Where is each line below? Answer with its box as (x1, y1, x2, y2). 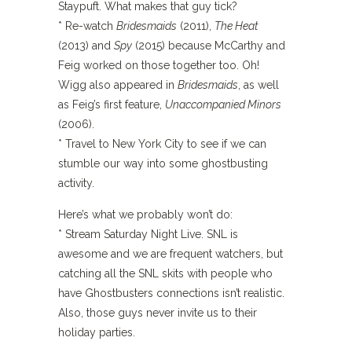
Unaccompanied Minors (165, 98, 281, 111)
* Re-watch (58, 20, 116, 32)
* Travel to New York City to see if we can (58, 137, 266, 150)
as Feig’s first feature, (58, 98, 165, 111)
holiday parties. (58, 326, 135, 339)
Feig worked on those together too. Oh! (58, 59, 259, 71)
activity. (58, 177, 94, 189)
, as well (238, 79, 279, 91)
